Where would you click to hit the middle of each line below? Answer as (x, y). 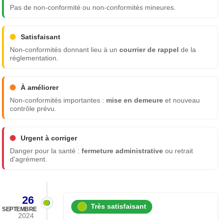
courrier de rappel (149, 50)
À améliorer (40, 87)
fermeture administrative (123, 151)
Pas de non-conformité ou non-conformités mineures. (93, 7)
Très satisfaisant (117, 206)
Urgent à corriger (49, 138)
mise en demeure (135, 100)
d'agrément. (29, 159)
